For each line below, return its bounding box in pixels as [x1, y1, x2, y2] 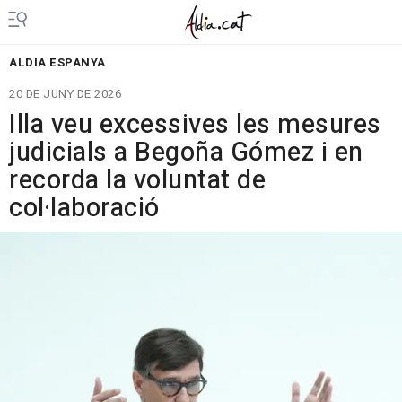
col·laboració [9, 189, 160, 227]
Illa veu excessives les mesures [9, 106, 381, 144]
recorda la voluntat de [9, 162, 266, 199]
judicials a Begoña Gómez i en [9, 134, 363, 171]
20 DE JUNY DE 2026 [9, 85, 121, 102]
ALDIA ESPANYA [9, 54, 106, 71]
